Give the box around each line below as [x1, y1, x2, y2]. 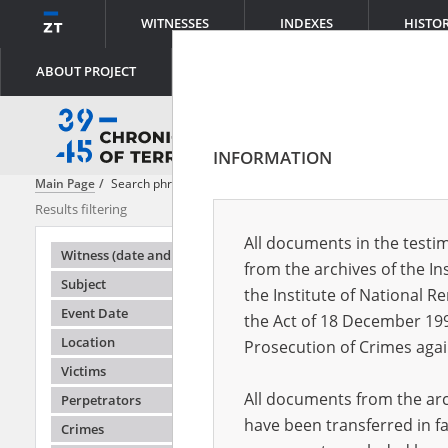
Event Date [61, 304, 128, 322]
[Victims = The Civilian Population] [198, 175, 391, 192]
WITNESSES [141, 15, 209, 32]
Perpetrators [61, 391, 141, 409]
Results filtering [35, 200, 127, 218]
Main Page [35, 175, 95, 192]
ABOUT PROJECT [36, 63, 136, 80]
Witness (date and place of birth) [61, 246, 261, 264]
